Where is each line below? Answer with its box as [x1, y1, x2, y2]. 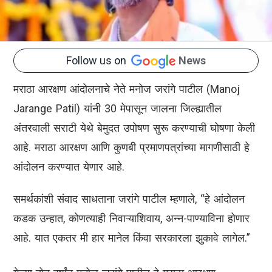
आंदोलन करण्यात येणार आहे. [13, 160, 124, 174]
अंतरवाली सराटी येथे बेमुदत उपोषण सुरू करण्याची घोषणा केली [13, 121, 255, 135]
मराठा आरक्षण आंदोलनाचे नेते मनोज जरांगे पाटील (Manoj [13, 83, 240, 96]
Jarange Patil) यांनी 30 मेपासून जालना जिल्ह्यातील [13, 102, 222, 115]
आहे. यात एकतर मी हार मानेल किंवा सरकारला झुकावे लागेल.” [13, 231, 250, 245]
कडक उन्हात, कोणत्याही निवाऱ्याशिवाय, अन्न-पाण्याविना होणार [13, 212, 250, 225]
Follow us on [66, 54, 131, 67]
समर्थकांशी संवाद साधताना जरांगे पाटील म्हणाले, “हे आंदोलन [13, 192, 245, 206]
